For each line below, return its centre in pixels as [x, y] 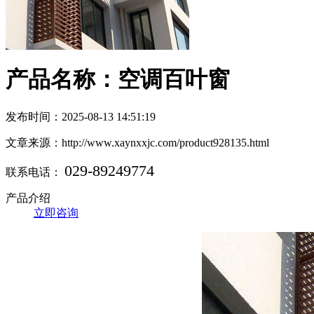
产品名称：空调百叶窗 [118, 79]
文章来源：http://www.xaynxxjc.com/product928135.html [137, 143]
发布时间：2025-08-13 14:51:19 [81, 117]
